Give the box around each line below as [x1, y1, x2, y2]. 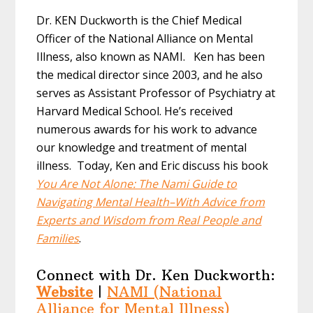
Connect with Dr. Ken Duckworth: [36, 266, 276, 284]
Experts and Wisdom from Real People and [36, 212, 262, 228]
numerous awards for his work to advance [36, 122, 258, 138]
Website [36, 283, 94, 301]
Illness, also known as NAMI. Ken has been [36, 49, 265, 65]
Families [36, 231, 80, 247]
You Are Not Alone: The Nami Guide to [36, 176, 238, 192]
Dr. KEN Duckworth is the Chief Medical [36, 13, 242, 29]
